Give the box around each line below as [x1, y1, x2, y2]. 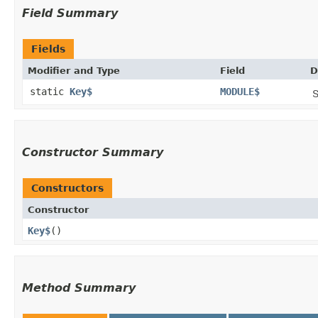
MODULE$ [220, 85, 260, 97]
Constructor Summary [22, 145, 163, 159]
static [30, 85, 70, 97]
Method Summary [22, 280, 136, 295]
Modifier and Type [28, 65, 120, 76]
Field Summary [22, 6, 118, 20]
